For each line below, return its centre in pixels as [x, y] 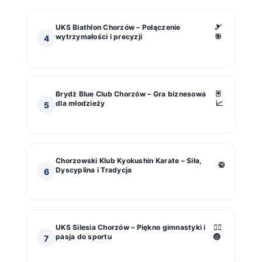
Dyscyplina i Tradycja [94, 170]
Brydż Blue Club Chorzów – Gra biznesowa [131, 94]
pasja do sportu [84, 237]
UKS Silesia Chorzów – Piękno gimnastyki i [131, 227]
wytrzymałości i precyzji [99, 37]
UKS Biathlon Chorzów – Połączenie [118, 27]
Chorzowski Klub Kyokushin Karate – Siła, [129, 161]
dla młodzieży [80, 104]
